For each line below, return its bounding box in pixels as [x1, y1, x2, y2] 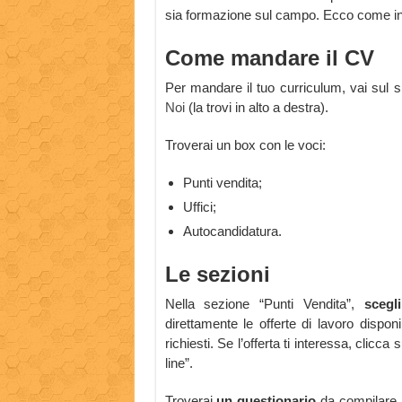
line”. [164, 355, 193, 371]
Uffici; [182, 199, 216, 215]
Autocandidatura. [182, 223, 282, 240]
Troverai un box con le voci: [164, 137, 326, 153]
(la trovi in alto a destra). [184, 100, 328, 116]
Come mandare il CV [164, 46, 374, 71]
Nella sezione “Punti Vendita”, [164, 296, 365, 312]
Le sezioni [164, 262, 270, 287]
